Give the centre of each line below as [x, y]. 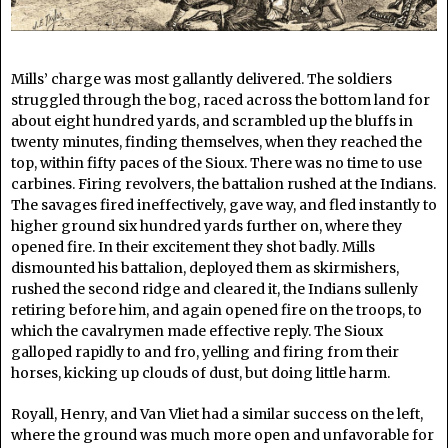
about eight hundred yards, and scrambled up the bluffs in [212, 121]
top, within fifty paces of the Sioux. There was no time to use [216, 163]
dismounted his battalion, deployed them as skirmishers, [205, 268]
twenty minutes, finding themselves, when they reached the [216, 142]
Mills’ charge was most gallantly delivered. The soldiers [201, 79]
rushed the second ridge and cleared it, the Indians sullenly [214, 289]
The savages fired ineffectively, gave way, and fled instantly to [224, 205]
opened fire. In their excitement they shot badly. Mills [193, 247]
